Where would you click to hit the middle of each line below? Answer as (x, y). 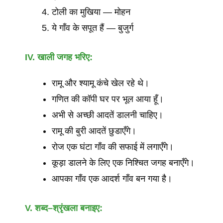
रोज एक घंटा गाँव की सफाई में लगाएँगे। (113, 147)
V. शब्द (36, 208)
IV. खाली (40, 57)
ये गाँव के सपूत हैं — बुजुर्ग (93, 28)
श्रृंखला (65, 208)
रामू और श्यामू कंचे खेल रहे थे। (101, 83)
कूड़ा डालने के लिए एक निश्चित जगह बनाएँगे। (123, 163)
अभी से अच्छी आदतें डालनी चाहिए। (108, 115)
